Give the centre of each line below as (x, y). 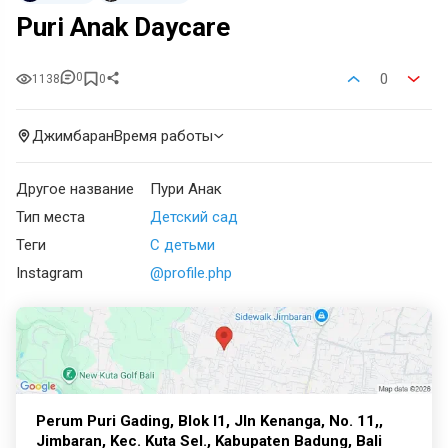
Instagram (49, 273)
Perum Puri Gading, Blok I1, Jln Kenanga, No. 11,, (209, 421)
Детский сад (194, 217)
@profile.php (191, 273)
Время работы (163, 136)
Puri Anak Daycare (123, 27)
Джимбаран (73, 136)
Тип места (50, 217)
